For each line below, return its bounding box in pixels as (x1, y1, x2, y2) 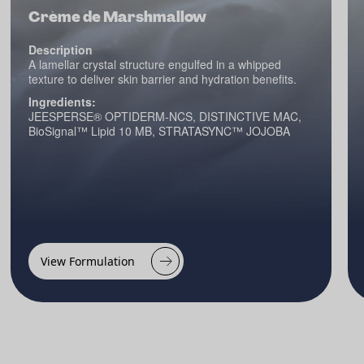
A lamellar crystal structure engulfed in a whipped (28, 56, 282, 72)
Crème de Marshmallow (28, 7, 207, 27)
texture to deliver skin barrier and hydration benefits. (28, 71, 297, 87)
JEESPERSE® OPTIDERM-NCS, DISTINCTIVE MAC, (28, 108, 302, 124)
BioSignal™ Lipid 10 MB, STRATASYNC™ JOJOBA (28, 123, 291, 139)
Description (28, 41, 93, 58)
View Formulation (41, 253, 136, 269)
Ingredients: (28, 93, 97, 110)
